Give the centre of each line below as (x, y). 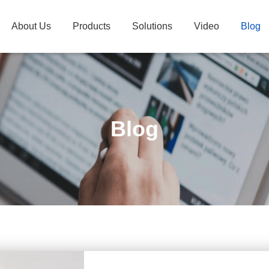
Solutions (152, 26)
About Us (31, 26)
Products (92, 26)
